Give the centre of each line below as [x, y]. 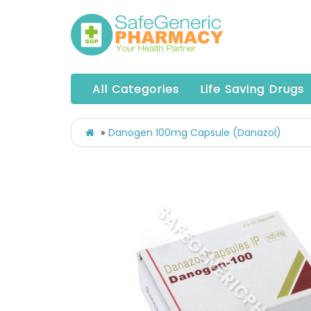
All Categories [136, 89]
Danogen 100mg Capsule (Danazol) [195, 133]
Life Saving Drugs [252, 89]
